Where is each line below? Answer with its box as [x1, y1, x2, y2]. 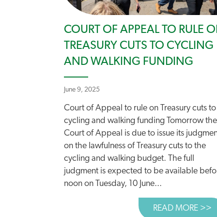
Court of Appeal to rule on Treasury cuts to [64, 104, 216, 113]
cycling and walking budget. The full [64, 154, 194, 163]
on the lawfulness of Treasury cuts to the [64, 141, 206, 151]
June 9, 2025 [64, 86, 100, 93]
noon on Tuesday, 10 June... [64, 179, 162, 188]
